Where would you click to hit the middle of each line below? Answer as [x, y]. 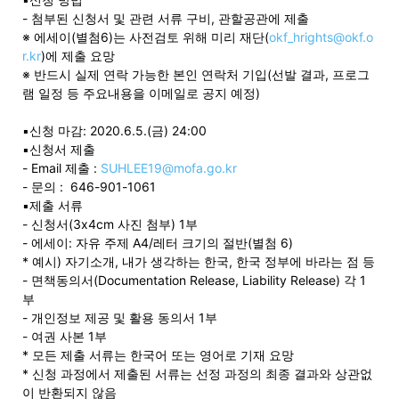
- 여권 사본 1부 [65, 336]
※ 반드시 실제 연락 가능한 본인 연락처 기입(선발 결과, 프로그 [196, 74]
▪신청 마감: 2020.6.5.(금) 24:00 [114, 130]
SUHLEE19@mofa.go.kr [169, 167]
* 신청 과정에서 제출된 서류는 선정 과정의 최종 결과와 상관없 [197, 373]
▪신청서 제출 [59, 149]
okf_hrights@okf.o [321, 37]
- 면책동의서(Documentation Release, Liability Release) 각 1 [194, 280]
